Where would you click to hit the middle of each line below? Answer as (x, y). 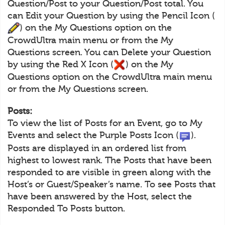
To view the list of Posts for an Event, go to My (105, 123)
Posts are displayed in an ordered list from (97, 148)
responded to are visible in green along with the (109, 172)
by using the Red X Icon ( (61, 65)
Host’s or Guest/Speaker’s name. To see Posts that (111, 184)
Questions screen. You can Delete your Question (109, 52)
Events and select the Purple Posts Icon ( (93, 135)
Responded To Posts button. (66, 208)
